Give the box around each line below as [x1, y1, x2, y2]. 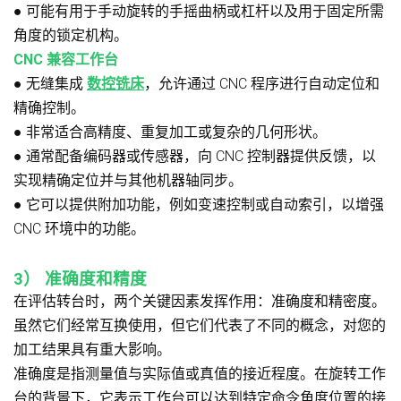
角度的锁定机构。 [13, 27, 128, 45]
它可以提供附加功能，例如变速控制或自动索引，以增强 [26, 196, 384, 214]
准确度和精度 [45, 269, 147, 290]
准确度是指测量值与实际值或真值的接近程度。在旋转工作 [13, 365, 386, 383]
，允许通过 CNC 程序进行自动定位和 [144, 75, 380, 93]
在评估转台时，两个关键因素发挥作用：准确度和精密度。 [13, 293, 386, 311]
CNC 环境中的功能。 [13, 220, 145, 238]
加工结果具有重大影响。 [13, 341, 171, 359]
